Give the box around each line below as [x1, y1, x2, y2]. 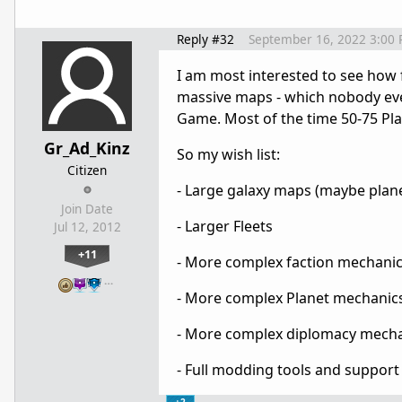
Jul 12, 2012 [53, 218, 121, 235]
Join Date [61, 200, 113, 217]
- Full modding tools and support [177, 359, 399, 380]
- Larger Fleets [177, 215, 273, 236]
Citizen [67, 161, 107, 179]
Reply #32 [177, 30, 234, 48]
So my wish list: [177, 144, 280, 164]
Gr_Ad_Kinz [44, 136, 130, 159]
